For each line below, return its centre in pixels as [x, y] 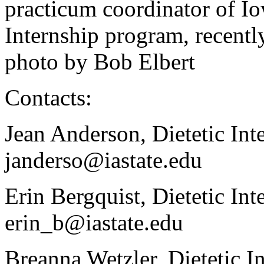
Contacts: [48, 97]
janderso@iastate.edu [103, 160]
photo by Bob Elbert [100, 61]
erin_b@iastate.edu [94, 222]
